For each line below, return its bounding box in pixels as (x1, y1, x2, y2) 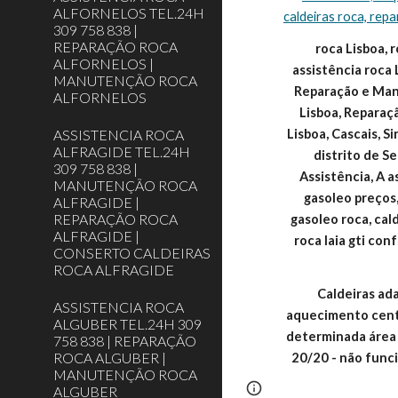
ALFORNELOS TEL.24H (53, 4, 204, 21)
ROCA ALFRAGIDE (53, 261, 174, 278)
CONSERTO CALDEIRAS (53, 244, 211, 261)
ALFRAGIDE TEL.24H (53, 143, 190, 160)
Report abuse (277, 381, 346, 394)
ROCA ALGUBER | (53, 349, 166, 366)
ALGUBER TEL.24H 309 (53, 315, 202, 332)
